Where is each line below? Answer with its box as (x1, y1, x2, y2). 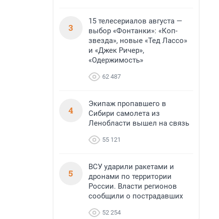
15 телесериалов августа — (88, 17, 182, 25)
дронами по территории (88, 172, 172, 181)
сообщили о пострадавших (88, 192, 183, 200)
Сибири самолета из (88, 109, 160, 118)
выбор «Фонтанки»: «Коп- (88, 26, 177, 35)
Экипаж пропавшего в (88, 99, 166, 108)
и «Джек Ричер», (88, 46, 144, 55)
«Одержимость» (88, 56, 143, 65)
